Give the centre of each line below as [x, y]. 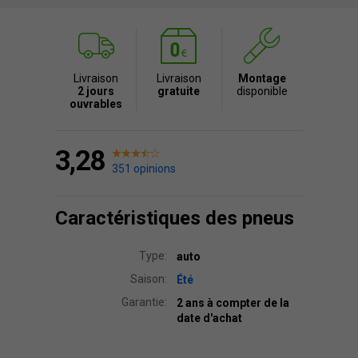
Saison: [149, 279]
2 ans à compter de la [233, 303]
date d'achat [209, 318]
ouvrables [96, 104]
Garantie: [144, 302]
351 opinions [144, 169]
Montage [262, 78]
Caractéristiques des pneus [175, 218]
